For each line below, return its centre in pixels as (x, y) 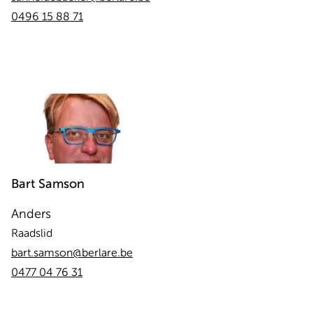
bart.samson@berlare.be (72, 253)
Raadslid (32, 233)
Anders (31, 214)
